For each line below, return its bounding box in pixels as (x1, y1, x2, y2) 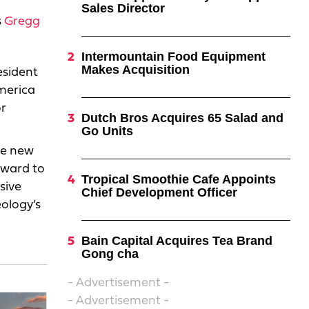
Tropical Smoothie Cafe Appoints (81, 172, 276, 186)
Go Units (81, 124, 133, 138)
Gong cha (81, 247, 139, 261)
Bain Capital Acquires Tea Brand (81, 234, 272, 248)
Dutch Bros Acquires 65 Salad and (81, 111, 283, 125)
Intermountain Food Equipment (81, 50, 266, 63)
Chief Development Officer (81, 186, 237, 199)
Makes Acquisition (81, 63, 190, 77)
